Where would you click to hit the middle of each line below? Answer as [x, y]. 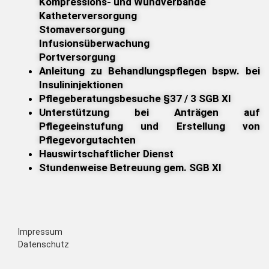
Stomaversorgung [82, 30]
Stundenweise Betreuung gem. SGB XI [130, 168]
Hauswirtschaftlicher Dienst [106, 154]
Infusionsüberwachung [94, 44]
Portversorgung [77, 57]
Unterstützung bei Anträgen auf [150, 113]
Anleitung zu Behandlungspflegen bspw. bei [150, 71]
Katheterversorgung [88, 16]
